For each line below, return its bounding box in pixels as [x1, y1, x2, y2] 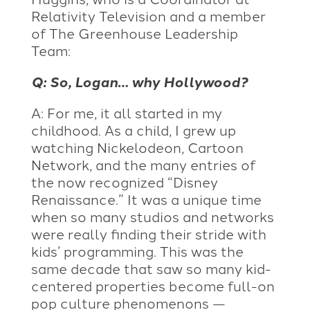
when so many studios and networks [30, 206, 274, 226]
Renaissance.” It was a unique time [30, 188, 262, 208]
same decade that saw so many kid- [30, 257, 271, 277]
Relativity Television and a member [30, 5, 266, 25]
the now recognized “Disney [30, 171, 218, 191]
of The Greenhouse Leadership [30, 22, 238, 42]
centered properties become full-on [30, 275, 275, 295]
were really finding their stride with [30, 223, 266, 243]
